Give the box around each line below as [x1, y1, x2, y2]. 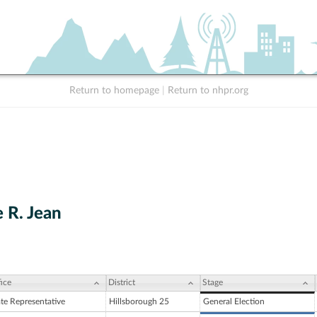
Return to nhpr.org [167, 86, 248, 96]
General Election [203, 297, 265, 306]
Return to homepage [69, 86, 159, 96]
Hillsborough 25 [109, 297, 169, 306]
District [108, 278, 135, 287]
